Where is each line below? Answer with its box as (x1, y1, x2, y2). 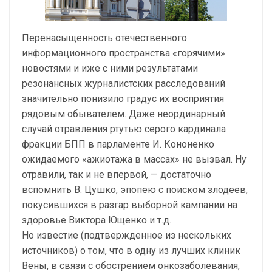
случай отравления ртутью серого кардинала (22, 123, 226, 135)
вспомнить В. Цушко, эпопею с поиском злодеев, (22, 184, 248, 195)
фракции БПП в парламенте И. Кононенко (22, 138, 214, 150)
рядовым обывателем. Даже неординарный (22, 108, 225, 120)
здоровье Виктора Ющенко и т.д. (22, 214, 171, 226)
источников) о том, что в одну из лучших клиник (22, 245, 240, 256)
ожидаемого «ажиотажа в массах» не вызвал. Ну (22, 154, 246, 165)
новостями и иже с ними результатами (22, 63, 198, 74)
